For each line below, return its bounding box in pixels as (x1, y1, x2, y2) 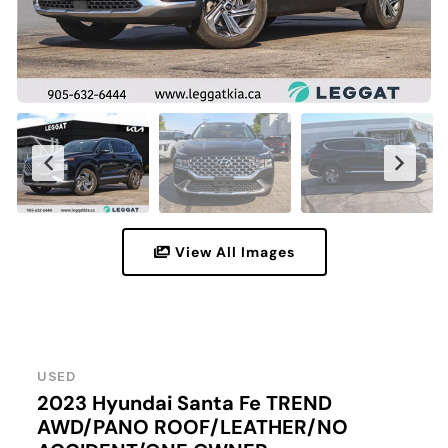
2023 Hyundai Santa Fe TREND (37, 390, 333, 417)
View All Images (170, 243, 295, 262)
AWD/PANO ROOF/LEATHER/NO (37, 414, 349, 441)
